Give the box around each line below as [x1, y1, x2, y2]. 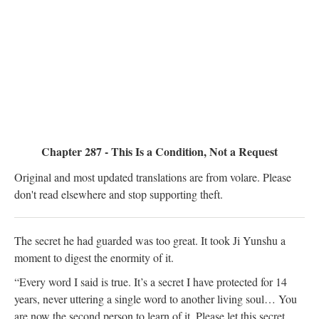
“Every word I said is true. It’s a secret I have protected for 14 [14, 273, 287, 289]
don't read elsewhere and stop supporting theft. [14, 186, 223, 202]
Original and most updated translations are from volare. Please [14, 169, 291, 184]
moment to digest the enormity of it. [14, 249, 174, 265]
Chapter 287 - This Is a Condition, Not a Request [41, 142, 278, 159]
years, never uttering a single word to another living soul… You [14, 291, 297, 306]
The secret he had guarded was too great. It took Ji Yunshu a [14, 232, 286, 248]
